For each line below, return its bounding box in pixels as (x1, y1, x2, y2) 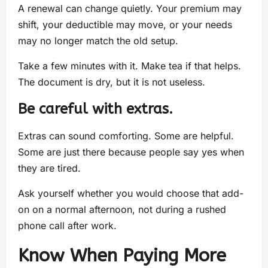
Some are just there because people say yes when (18, 146, 244, 159)
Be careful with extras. (18, 100, 173, 118)
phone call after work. (18, 220, 117, 232)
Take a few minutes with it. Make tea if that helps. (18, 60, 241, 72)
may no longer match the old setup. (18, 35, 178, 47)
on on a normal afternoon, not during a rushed (18, 203, 226, 216)
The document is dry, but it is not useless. (18, 76, 205, 89)
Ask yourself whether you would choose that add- (18, 187, 243, 200)
